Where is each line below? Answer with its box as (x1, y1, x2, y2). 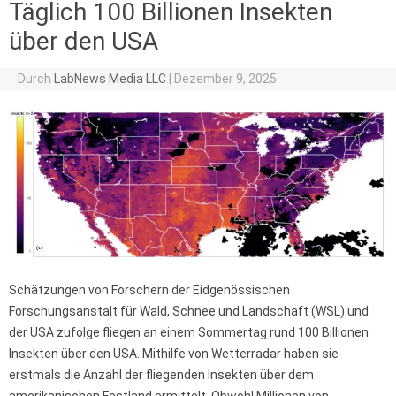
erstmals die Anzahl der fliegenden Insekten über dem (9, 368, 314, 383)
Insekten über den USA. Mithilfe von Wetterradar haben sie (9, 346, 339, 362)
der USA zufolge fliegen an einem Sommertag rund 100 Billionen (9, 325, 369, 340)
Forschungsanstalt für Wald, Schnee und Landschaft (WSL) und (9, 304, 369, 319)
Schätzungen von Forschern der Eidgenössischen (9, 283, 290, 298)
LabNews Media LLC (53, 72, 166, 86)
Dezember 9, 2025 (173, 72, 277, 86)
